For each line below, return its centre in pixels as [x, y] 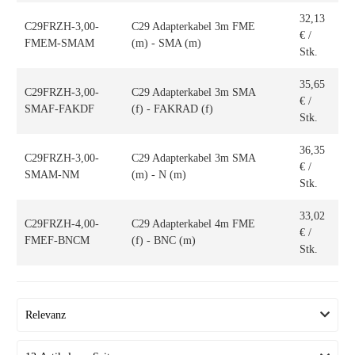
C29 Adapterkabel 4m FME [193, 224]
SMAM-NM [52, 175]
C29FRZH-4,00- [61, 224]
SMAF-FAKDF [59, 109]
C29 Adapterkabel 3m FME [193, 27]
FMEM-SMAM [59, 43]
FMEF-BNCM [57, 240]
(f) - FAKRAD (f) [172, 109]
